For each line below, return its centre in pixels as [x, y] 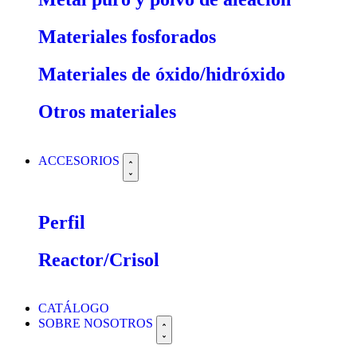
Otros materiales [107, 111]
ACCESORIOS [80, 160]
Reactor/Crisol [99, 259]
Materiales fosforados [127, 37]
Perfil [62, 222]
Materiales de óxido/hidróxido [162, 75]
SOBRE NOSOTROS [97, 323]
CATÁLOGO [74, 308]
